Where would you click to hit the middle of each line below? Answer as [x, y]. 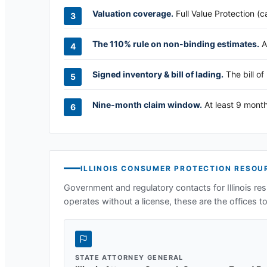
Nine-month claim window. [147, 104]
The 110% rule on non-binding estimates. [176, 44]
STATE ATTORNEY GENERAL [129, 257]
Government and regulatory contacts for [145, 187]
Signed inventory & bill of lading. [158, 74]
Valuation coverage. [133, 13]
